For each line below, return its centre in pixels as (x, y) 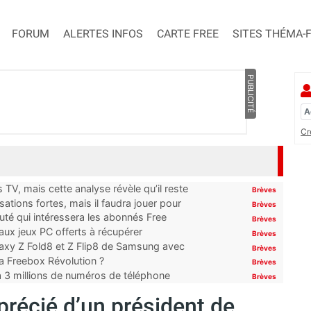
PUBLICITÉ (250, 94)
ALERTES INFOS (103, 34)
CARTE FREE (188, 34)
